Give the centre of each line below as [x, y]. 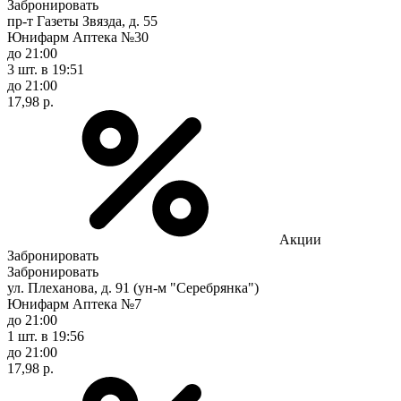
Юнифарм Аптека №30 [78, 37]
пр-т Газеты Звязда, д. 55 [82, 21]
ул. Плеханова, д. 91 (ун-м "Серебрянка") [133, 287]
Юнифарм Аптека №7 [74, 303]
